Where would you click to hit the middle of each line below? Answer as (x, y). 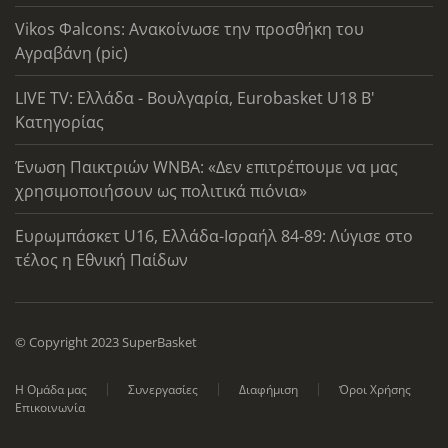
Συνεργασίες (163, 389)
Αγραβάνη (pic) (71, 52)
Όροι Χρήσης (375, 389)
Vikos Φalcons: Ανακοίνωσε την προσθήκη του (189, 28)
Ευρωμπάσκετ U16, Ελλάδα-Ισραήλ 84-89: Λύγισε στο (214, 235)
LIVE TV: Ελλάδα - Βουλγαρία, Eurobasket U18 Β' (195, 97)
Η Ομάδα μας (51, 389)
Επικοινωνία (50, 407)
